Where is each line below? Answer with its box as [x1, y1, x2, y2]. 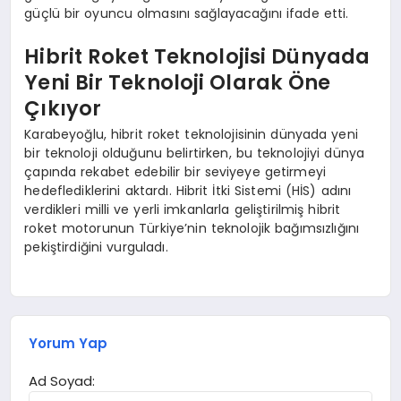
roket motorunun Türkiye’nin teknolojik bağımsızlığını [24, 219, 360, 238]
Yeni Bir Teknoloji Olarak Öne [24, 67, 331, 97]
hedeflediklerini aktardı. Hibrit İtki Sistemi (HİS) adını [24, 182, 352, 200]
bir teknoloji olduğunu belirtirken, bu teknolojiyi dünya [24, 144, 365, 163]
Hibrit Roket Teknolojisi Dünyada [24, 41, 371, 71]
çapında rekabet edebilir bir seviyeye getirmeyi [24, 163, 327, 182]
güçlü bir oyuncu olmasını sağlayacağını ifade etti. [24, 4, 349, 23]
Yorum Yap [29, 333, 108, 353]
